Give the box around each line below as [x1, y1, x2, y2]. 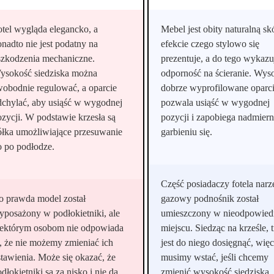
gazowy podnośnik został [161, 193, 259, 204]
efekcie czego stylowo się [161, 38, 260, 49]
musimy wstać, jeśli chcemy [161, 251, 269, 262]
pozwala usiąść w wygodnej [161, 97, 270, 108]
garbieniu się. [161, 126, 213, 137]
